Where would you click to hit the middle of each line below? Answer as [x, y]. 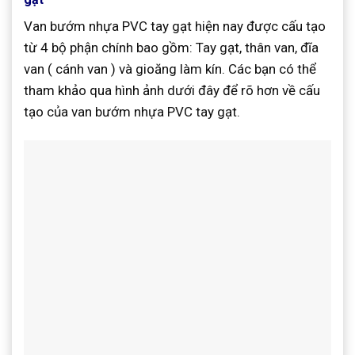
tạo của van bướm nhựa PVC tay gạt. [132, 111]
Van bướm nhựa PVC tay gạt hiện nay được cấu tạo [175, 26]
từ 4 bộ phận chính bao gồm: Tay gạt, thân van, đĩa [171, 47]
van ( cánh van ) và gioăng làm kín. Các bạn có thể [170, 69]
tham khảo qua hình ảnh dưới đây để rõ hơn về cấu [172, 90]
